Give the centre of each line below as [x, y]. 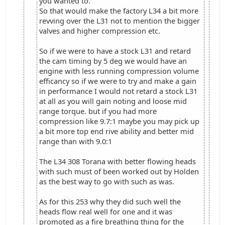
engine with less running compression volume [119, 71]
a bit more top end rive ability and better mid [117, 131]
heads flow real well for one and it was [106, 211]
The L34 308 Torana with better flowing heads [118, 161]
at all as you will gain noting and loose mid [113, 101]
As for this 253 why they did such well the [110, 201]
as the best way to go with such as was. [107, 181]
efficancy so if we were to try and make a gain [118, 81]
